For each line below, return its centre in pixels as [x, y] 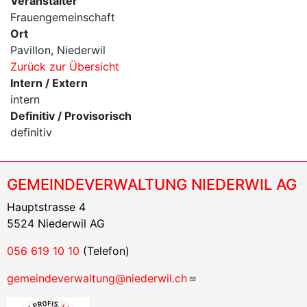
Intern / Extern [49, 83]
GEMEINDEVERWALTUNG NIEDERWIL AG [152, 185]
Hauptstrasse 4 [46, 207]
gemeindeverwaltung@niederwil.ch [97, 279]
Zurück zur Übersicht [65, 67]
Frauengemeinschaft [63, 17]
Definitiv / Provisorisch [71, 116]
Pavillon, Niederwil [58, 50]
